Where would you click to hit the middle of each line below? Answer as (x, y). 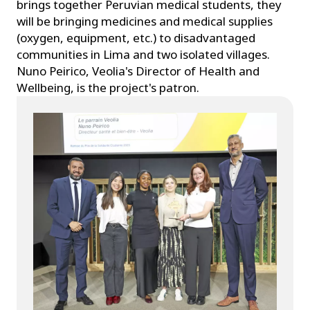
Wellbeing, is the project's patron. (108, 88)
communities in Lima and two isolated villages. (143, 55)
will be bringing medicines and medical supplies (145, 21)
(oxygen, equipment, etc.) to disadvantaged (136, 38)
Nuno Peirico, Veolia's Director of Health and (138, 71)
